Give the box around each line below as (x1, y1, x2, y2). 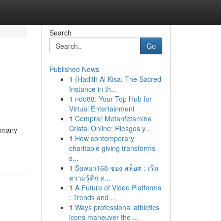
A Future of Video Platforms (74, 183, 161, 192)
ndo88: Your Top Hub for (74, 94, 152, 104)
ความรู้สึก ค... (69, 173, 110, 183)
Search (49, 28, 72, 37)
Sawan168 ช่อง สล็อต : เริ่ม (74, 163, 158, 173)
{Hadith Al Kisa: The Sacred (74, 74, 161, 84)
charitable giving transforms (69, 143, 155, 153)
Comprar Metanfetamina (74, 113, 151, 123)
